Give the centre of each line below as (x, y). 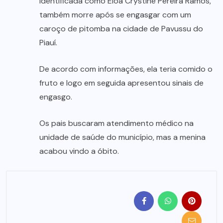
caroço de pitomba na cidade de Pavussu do (121, 29)
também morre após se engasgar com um (115, 15)
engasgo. (56, 97)
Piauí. (48, 43)
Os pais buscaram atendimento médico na (116, 123)
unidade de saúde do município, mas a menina (122, 137)
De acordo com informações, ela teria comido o (126, 69)
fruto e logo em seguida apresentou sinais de (121, 83)
